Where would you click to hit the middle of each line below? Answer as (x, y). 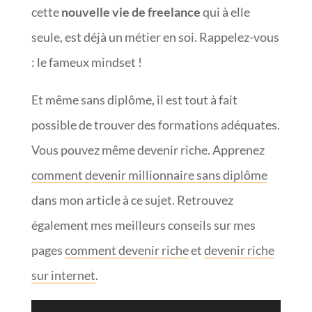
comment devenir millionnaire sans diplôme (149, 174)
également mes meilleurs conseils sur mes (143, 225)
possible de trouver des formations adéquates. (155, 124)
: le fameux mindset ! (86, 62)
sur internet (63, 275)
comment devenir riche (126, 250)
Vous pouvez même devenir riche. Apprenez (148, 149)
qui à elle (225, 11)
